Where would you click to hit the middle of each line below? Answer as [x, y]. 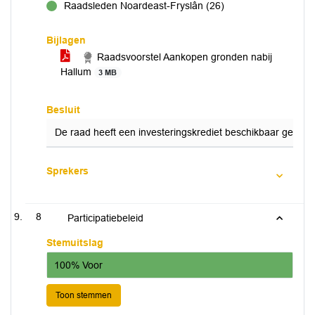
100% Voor [78, 265]
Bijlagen [66, 40]
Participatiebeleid [105, 218]
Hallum [77, 72]
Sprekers [67, 171]
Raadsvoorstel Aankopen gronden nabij [183, 57]
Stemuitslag [75, 243]
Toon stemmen [84, 295]
